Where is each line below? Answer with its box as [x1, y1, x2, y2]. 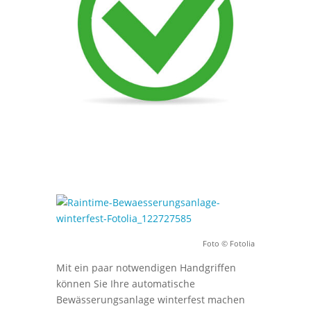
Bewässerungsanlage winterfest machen [56, 292, 245, 306]
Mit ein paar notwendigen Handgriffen [56, 260, 236, 274]
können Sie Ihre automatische [56, 276, 195, 290]
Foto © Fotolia [203, 239, 255, 249]
